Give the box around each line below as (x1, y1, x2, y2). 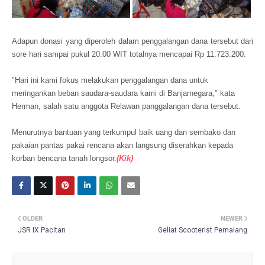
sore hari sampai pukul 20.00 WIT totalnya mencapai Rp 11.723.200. (12, 50, 246, 59)
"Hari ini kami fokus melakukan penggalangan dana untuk (12, 76, 208, 85)
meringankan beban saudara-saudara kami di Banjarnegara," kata (12, 89, 235, 98)
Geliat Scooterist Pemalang (158, 226, 247, 234)
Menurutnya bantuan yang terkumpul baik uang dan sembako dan (12, 128, 235, 137)
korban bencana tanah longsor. (12, 154, 117, 163)
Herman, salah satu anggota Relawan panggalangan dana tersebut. (12, 102, 241, 111)
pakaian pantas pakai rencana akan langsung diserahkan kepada (12, 141, 233, 150)
